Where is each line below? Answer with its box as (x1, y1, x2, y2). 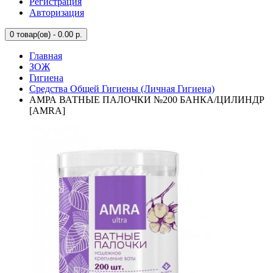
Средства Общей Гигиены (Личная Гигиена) (29, 83, 214, 94)
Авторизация (29, 7, 84, 18)
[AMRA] (29, 105, 65, 116)
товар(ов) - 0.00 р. (14, 30, 82, 39)
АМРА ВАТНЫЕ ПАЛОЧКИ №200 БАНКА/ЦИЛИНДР (29, 94, 264, 105)
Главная (29, 51, 62, 61)
